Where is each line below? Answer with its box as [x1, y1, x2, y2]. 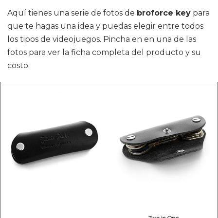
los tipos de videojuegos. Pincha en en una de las [7, 34, 196, 44]
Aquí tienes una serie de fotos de [7, 8, 137, 18]
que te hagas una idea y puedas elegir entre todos [7, 21, 203, 31]
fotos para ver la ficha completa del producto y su [7, 47, 201, 57]
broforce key [137, 8, 191, 18]
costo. [7, 60, 30, 70]
